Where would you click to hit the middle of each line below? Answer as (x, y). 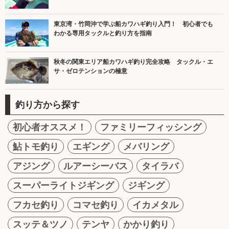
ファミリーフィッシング (151, 127)
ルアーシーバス (96, 166)
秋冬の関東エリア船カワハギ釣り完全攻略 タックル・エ (133, 62)
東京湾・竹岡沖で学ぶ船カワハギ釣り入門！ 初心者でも (133, 24)
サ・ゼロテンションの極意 (90, 71)
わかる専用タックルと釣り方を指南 (103, 33)
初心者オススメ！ (50, 127)
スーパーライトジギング (63, 186)
